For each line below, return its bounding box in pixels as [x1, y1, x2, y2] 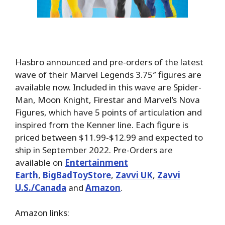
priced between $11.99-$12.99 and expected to [15, 131, 203, 143]
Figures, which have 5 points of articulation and [15, 106, 202, 118]
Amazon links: [15, 207, 69, 219]
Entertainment [65, 156, 128, 168]
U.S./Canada [15, 181, 66, 193]
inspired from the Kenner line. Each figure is [15, 119, 188, 131]
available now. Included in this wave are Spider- [15, 81, 201, 93]
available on [15, 156, 65, 168]
